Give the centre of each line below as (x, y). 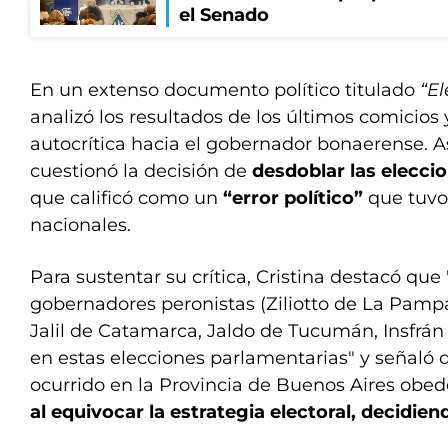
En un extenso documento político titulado (225, 90)
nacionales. (80, 225)
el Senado (224, 15)
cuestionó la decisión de (141, 171)
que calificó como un (126, 198)
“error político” (293, 198)
